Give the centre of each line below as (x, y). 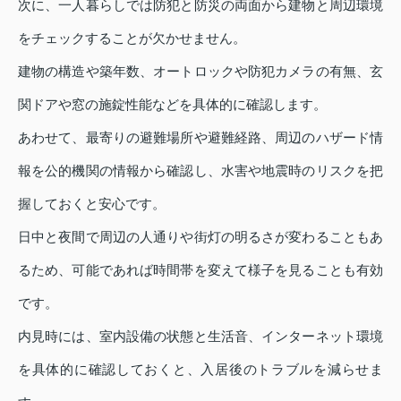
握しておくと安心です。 (92, 203)
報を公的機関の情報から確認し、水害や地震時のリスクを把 (200, 170)
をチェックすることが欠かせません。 (132, 38)
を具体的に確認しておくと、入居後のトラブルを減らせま (200, 369)
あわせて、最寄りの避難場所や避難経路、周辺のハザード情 (200, 137)
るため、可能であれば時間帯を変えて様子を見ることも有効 (200, 269)
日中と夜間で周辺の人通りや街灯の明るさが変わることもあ (200, 236)
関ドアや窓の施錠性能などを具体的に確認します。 (172, 104)
